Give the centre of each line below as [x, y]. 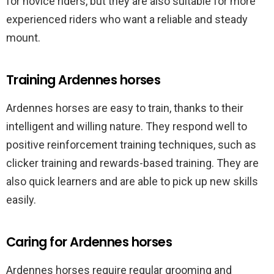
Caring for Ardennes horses [89, 242]
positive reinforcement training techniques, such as [131, 145]
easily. [21, 200]
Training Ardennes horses [83, 80]
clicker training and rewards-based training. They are [132, 163]
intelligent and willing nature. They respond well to [127, 126]
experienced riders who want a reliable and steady [127, 19]
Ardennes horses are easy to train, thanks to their [125, 108]
